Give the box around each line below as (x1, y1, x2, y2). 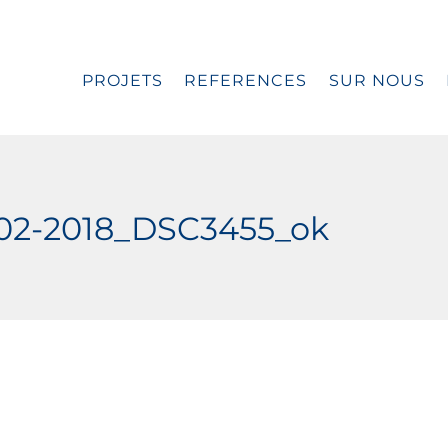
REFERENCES (184, 70, 308, 90)
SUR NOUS (328, 70, 425, 90)
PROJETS (82, 70, 163, 90)
